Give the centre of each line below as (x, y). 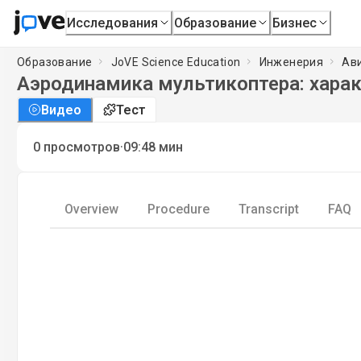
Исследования (113, 23)
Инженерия (291, 62)
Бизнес (295, 23)
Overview (91, 209)
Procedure (178, 209)
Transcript (269, 209)
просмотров (82, 147)
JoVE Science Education (176, 62)
